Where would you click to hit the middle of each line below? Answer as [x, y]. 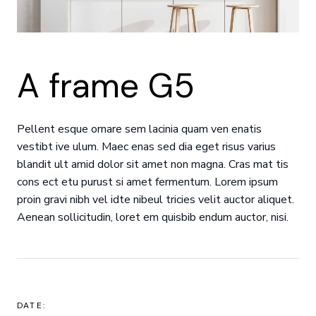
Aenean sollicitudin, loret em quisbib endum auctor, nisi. [152, 217]
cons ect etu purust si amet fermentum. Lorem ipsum [147, 182]
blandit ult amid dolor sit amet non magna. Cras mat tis [152, 164]
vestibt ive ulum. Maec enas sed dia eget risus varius [146, 146]
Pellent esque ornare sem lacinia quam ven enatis [139, 129]
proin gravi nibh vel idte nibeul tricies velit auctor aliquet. [155, 199]
